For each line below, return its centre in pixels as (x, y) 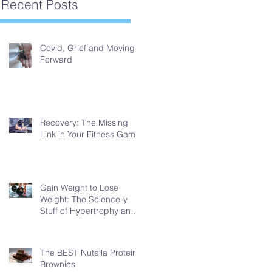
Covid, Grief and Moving (87, 48)
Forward (56, 60)
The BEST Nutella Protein (89, 253)
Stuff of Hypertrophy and (88, 211)
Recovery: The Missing (84, 123)
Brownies (58, 264)
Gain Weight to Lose (79, 188)
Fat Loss (56, 223)
